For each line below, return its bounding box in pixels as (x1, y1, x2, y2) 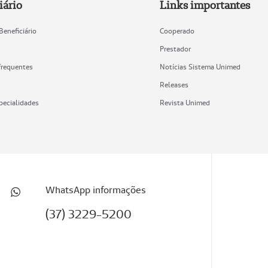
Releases (159, 80, 188, 90)
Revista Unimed (159, 98, 210, 108)
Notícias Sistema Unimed (159, 62, 240, 72)
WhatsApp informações (45, 184, 147, 197)
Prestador (159, 44, 191, 54)
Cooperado (159, 26, 194, 36)
